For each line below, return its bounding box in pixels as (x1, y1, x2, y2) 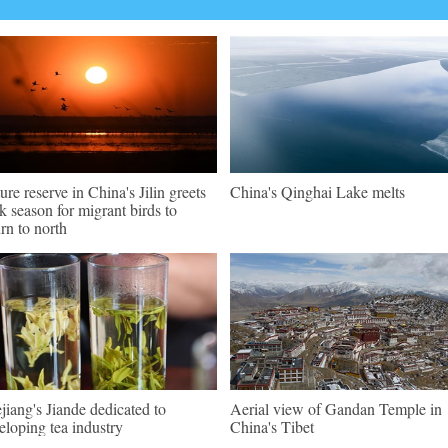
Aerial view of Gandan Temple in (230, 398, 442, 419)
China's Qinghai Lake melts (230, 181, 405, 202)
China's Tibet (230, 416, 314, 437)
